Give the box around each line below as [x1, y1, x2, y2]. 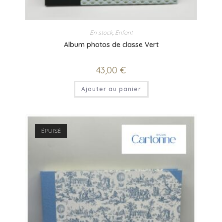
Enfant [114, 29, 133, 37]
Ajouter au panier [81, 85, 141, 93]
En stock [89, 29, 112, 37]
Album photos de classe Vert [63, 40, 159, 50]
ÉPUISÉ [41, 126, 61, 134]
